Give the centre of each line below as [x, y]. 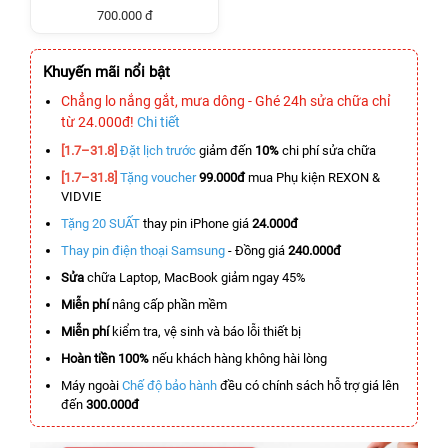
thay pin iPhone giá [196, 223]
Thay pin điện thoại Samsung [143, 250]
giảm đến [225, 150]
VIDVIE [81, 196]
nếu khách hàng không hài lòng [238, 358]
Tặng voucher [158, 177]
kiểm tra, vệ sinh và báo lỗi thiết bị [205, 331]
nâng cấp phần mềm [168, 304]
